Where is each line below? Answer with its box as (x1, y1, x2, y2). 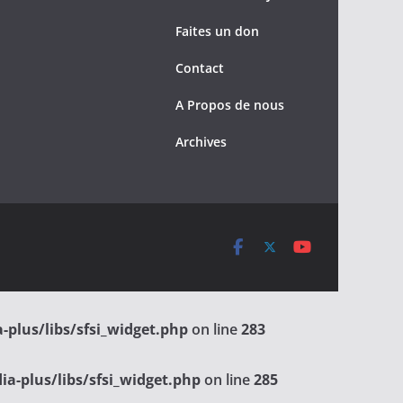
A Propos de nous (175, 96, 284, 114)
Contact (175, 59, 224, 77)
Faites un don (175, 22, 259, 40)
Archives (175, 133, 227, 151)
